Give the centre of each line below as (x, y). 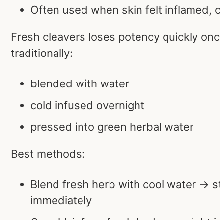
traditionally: (42, 53)
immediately (61, 200)
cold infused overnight (87, 105)
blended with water (80, 84)
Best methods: (48, 154)
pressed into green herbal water (112, 127)
